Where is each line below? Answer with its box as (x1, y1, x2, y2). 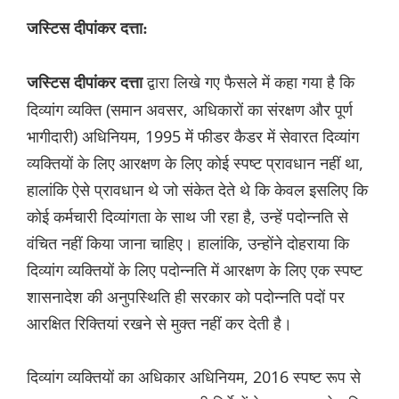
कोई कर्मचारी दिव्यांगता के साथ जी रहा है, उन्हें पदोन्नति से (27, 206, 348, 228)
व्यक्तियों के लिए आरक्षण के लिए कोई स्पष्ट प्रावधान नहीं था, (27, 152, 363, 175)
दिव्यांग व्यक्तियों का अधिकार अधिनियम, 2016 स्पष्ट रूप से (27, 366, 361, 388)
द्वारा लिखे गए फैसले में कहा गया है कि (142, 71, 354, 94)
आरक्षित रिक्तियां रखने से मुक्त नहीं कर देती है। (27, 313, 292, 335)
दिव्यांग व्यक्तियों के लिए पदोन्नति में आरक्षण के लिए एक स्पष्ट (27, 259, 362, 281)
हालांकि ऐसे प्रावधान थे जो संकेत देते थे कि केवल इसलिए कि (27, 179, 368, 201)
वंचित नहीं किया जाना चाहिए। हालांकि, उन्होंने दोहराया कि (27, 232, 349, 255)
